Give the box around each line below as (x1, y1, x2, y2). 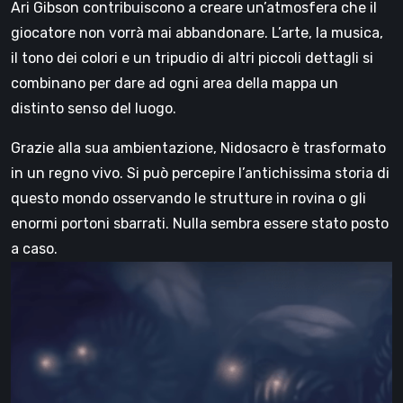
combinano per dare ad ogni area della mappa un (11, 74, 338, 92)
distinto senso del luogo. (11, 99, 176, 117)
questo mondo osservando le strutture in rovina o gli (11, 189, 366, 207)
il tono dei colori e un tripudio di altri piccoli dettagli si (11, 49, 373, 67)
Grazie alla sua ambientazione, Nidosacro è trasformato (11, 139, 386, 157)
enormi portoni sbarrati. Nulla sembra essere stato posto (11, 214, 389, 232)
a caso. (11, 239, 58, 257)
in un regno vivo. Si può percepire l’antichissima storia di (11, 164, 390, 182)
